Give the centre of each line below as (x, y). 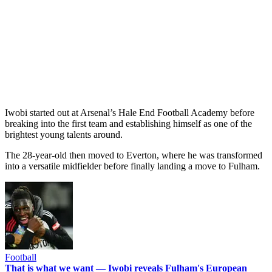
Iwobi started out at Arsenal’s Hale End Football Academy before (130, 112)
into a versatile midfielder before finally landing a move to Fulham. (132, 166)
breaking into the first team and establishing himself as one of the (128, 123)
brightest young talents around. (64, 134)
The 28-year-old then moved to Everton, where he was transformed (134, 155)
